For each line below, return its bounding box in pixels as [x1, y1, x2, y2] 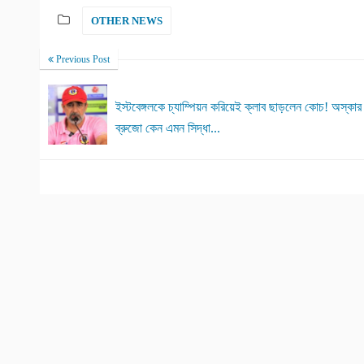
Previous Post [54, 53, 110, 65]
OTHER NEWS [91, 14, 162, 27]
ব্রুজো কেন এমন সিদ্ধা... [115, 121, 221, 136]
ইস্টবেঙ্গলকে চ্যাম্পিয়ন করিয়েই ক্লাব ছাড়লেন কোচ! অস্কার [115, 100, 362, 115]
